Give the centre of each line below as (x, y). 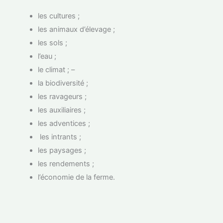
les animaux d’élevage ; (77, 29)
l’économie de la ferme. (77, 177)
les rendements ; (66, 164)
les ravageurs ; (62, 96)
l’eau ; (47, 56)
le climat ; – (56, 69)
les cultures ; (59, 16)
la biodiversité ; (63, 83)
